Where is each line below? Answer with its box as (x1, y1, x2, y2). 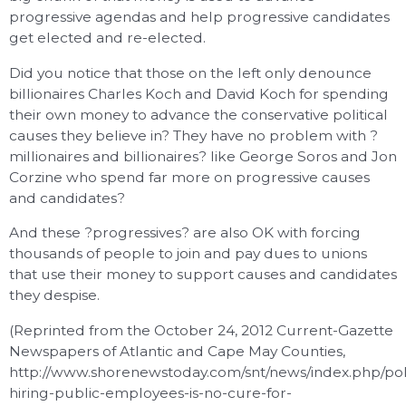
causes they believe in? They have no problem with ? (9, 126, 378, 144)
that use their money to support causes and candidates (9, 266, 397, 284)
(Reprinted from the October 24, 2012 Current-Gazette (9, 321, 393, 339)
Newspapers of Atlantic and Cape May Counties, (9, 342, 345, 360)
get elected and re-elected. (9, 29, 206, 47)
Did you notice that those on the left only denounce (9, 63, 372, 82)
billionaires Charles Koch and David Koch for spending (9, 84, 389, 102)
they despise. (9, 286, 100, 304)
